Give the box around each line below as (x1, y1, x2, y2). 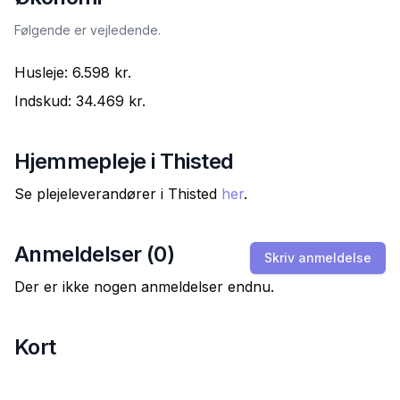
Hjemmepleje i (14, 148, 160, 174)
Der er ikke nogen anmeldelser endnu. (14, 278, 274, 296)
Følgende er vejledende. (14, 22, 161, 37)
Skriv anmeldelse (264, 250, 371, 265)
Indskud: (14, 92, 76, 110)
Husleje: (14, 63, 72, 81)
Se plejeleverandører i (14, 185, 168, 203)
